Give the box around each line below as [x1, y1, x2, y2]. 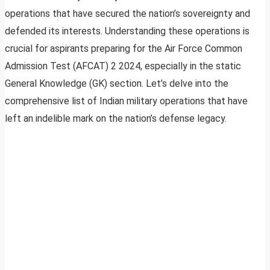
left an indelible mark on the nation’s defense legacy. [5, 113, 227, 125]
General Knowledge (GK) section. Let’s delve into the [5, 78, 228, 90]
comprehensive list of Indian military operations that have [5, 95, 248, 107]
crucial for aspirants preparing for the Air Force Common [5, 43, 242, 55]
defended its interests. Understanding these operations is [5, 25, 250, 37]
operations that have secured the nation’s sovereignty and [5, 8, 250, 20]
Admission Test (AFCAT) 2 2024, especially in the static [5, 60, 241, 72]
